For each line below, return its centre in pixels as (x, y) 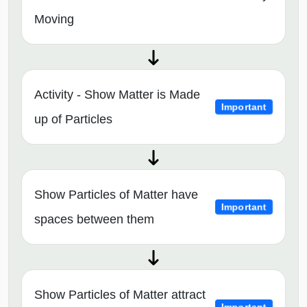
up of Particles (73, 119)
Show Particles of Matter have (116, 194)
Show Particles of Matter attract (120, 294)
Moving (54, 19)
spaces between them (94, 219)
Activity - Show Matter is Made (117, 94)
